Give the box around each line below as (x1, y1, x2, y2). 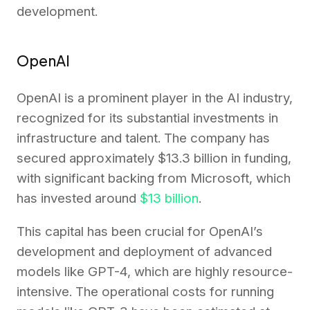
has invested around (17, 190, 136, 207)
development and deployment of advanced (17, 244, 272, 260)
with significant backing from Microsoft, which (17, 170, 291, 187)
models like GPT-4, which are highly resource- (17, 264, 293, 280)
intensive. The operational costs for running (17, 284, 274, 300)
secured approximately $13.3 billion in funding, (17, 150, 291, 167)
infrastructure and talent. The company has (17, 130, 270, 147)
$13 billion (136, 190, 199, 207)
